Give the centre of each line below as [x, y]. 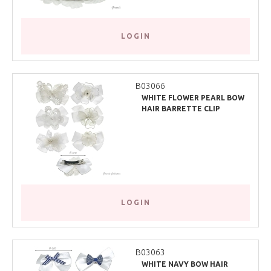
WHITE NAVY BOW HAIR [185, 264]
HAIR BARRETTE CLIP [181, 108]
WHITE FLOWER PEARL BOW [193, 97]
